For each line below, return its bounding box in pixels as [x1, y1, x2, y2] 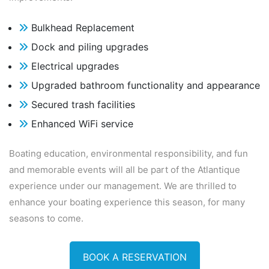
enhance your [9, 196, 67, 208]
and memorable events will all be [9, 163, 148, 175]
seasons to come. [9, 212, 83, 224]
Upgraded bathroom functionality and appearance [28, 79, 260, 91]
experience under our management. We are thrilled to [9, 180, 237, 192]
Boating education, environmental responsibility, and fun [9, 147, 248, 159]
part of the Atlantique [148, 163, 240, 175]
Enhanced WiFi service [28, 117, 133, 130]
